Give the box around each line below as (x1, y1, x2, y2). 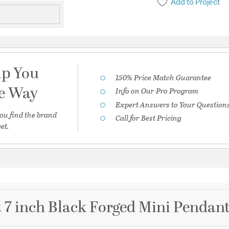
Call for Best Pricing (116, 111, 182, 123)
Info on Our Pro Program (116, 85, 199, 97)
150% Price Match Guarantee (116, 72, 212, 83)
